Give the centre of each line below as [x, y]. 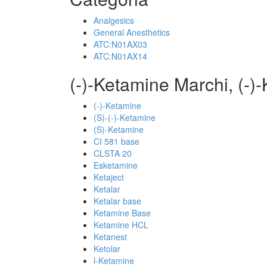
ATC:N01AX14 [120, 56]
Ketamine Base [122, 213]
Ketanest [110, 237]
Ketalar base [117, 201]
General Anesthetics [132, 32]
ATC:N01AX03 [120, 44]
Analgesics [114, 20]
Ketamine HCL [121, 225]
